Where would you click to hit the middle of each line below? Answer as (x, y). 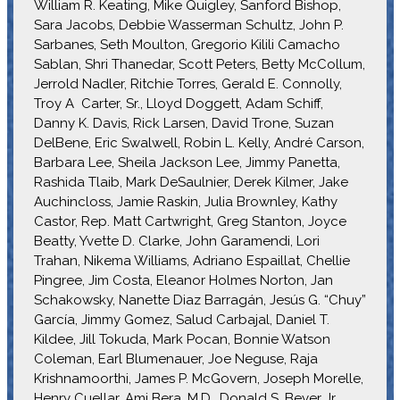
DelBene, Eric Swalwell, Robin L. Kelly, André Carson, (199, 142)
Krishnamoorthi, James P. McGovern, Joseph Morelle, (198, 378)
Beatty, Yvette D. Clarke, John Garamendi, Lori (176, 241)
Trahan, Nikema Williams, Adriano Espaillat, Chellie (192, 260)
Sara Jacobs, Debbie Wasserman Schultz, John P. (188, 25)
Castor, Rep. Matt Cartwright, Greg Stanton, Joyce (190, 221)
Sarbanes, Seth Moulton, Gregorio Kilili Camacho (187, 44)
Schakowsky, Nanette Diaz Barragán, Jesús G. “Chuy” (200, 300)
